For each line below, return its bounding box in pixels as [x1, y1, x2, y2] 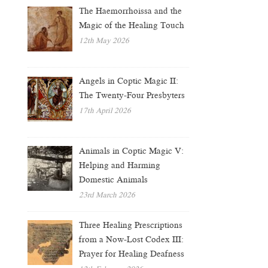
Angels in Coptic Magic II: [79, 75, 179, 87]
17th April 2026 [79, 105, 132, 116]
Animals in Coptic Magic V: [79, 144, 184, 157]
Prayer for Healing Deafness [79, 247, 187, 260]
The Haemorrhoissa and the [79, 5, 182, 17]
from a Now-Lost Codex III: [79, 233, 184, 245]
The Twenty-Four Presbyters [79, 89, 185, 102]
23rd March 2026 [79, 189, 136, 200]
